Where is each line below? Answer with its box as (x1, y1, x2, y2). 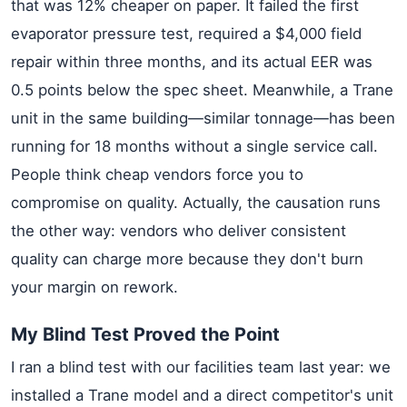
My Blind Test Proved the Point (11, 323, 280, 345)
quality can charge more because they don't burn (11, 250, 363, 268)
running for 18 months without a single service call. (11, 137, 378, 155)
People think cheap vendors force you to (11, 165, 303, 184)
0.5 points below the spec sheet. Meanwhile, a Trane (11, 81, 393, 99)
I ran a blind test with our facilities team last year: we (11, 358, 391, 376)
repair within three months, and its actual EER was (11, 53, 372, 71)
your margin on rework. (11, 278, 178, 296)
